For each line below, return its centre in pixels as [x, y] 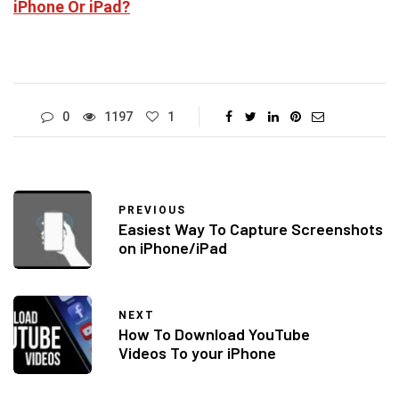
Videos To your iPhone [197, 353]
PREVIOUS [152, 211]
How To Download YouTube [214, 334]
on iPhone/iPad [173, 248]
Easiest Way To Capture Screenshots [251, 229]
